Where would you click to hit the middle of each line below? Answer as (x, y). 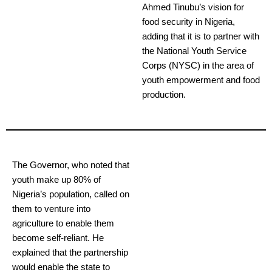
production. (164, 95)
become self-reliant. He (58, 238)
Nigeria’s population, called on (71, 195)
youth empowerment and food (201, 80)
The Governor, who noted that (71, 165)
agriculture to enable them (63, 224)
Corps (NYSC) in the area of (198, 66)
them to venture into (51, 209)
